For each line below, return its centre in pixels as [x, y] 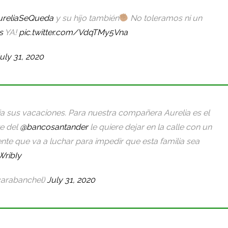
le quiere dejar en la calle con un [150, 127]
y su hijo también [86, 18]
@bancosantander [54, 127]
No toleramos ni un [165, 18]
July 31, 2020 [71, 180]
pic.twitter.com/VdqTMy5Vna [74, 32]
